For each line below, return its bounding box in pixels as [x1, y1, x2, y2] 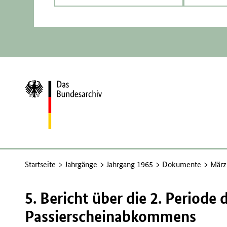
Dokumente [162, 159, 202, 169]
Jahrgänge [65, 159, 98, 169]
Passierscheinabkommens [25, 206, 197, 226]
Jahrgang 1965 [106, 159, 154, 169]
